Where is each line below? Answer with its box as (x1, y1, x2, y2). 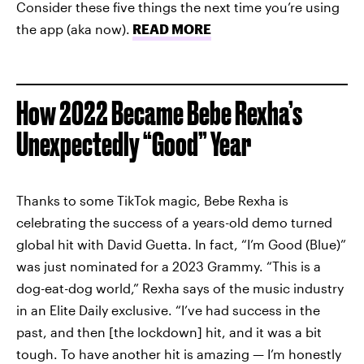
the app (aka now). (16, 21, 130, 37)
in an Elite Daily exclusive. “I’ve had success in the (16, 302, 320, 318)
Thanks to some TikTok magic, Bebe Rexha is (16, 193, 288, 208)
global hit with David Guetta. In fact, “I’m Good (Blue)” (16, 236, 346, 252)
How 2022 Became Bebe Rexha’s (16, 95, 302, 132)
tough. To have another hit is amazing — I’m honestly (16, 346, 341, 362)
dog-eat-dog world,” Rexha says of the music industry (16, 280, 344, 296)
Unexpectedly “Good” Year (16, 126, 251, 162)
